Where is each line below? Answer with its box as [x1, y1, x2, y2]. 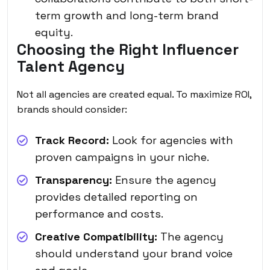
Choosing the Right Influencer [17, 39, 239, 59]
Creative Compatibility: [35, 229, 157, 243]
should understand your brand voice [35, 246, 233, 260]
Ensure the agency [112, 172, 216, 187]
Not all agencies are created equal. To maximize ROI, [17, 87, 251, 101]
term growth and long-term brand [35, 8, 219, 22]
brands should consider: [17, 102, 127, 116]
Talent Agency [17, 56, 125, 76]
